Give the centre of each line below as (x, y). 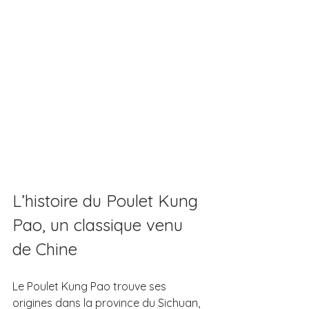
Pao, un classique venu (100, 225)
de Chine (45, 249)
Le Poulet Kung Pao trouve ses (91, 286)
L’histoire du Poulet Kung (108, 200)
